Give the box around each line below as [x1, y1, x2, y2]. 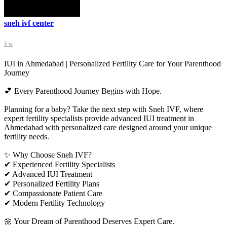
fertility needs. [4, 132, 49, 141]
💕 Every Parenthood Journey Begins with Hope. [4, 86, 162, 95]
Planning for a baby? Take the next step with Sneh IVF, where [4, 104, 203, 113]
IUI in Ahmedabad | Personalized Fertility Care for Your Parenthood [4, 59, 221, 68]
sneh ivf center [4, 19, 54, 28]
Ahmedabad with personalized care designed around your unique [4, 123, 212, 132]
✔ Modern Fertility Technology [4, 198, 105, 207]
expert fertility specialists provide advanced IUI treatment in [4, 113, 194, 123]
